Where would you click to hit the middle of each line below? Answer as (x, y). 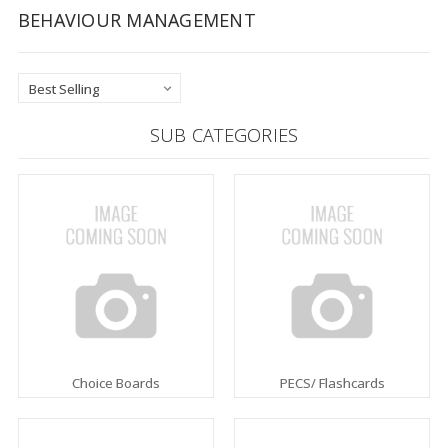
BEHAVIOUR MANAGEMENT (136, 20)
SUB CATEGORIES (224, 135)
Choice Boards (115, 383)
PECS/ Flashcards (332, 383)
